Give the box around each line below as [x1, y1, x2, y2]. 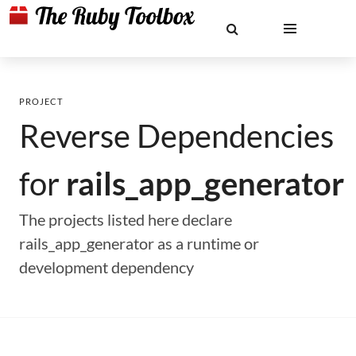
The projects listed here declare [19, 210, 232, 229]
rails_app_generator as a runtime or [19, 234, 259, 253]
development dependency [19, 257, 194, 277]
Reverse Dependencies [19, 117, 334, 155]
